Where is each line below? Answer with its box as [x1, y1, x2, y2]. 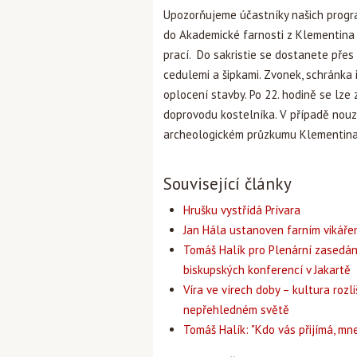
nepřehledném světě [183, 302, 289, 317]
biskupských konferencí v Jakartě [183, 262, 351, 277]
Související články [163, 173, 292, 194]
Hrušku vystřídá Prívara [183, 202, 300, 218]
